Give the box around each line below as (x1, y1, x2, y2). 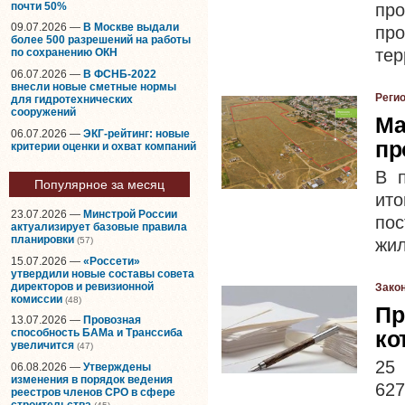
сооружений (11, 105, 76, 118)
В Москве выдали (83, 21, 179, 34)
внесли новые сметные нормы (11, 80, 176, 93)
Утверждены (83, 360, 151, 373)
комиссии (11, 292, 62, 306)
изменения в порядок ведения (11, 372, 173, 386)
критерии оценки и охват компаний (11, 139, 196, 153)
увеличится (11, 339, 74, 353)
